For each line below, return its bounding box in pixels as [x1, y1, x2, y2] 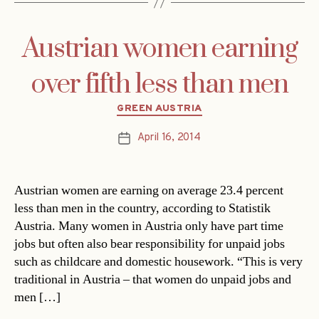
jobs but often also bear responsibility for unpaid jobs [14, 235, 285, 252]
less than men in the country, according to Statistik [14, 199, 271, 216]
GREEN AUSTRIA [117, 103, 202, 115]
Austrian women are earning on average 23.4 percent [14, 182, 283, 199]
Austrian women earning [21, 32, 298, 67]
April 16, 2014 [137, 130, 201, 145]
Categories [159, 98, 221, 115]
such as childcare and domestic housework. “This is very [14, 253, 303, 270]
